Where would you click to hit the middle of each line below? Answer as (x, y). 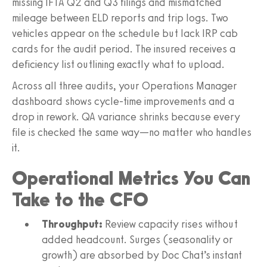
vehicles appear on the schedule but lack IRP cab (125, 33)
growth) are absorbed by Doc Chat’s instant (142, 255)
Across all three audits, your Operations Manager (125, 86)
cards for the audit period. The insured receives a (124, 49)
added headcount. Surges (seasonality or (137, 239)
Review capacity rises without (170, 224)
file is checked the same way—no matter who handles (132, 132)
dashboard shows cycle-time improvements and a (123, 101)
